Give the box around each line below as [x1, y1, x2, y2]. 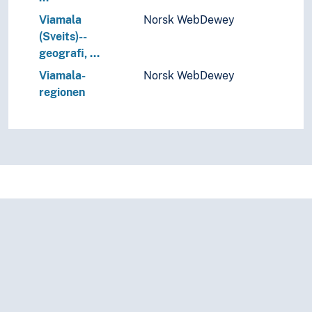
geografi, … [39, 47, 100, 61]
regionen [39, 86, 85, 100]
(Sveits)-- [39, 30, 87, 44]
